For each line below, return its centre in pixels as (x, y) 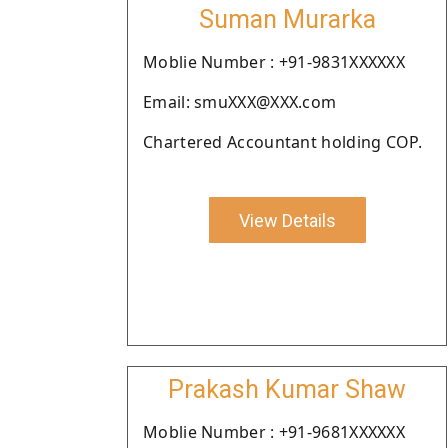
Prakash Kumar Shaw (287, 389)
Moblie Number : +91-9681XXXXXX (274, 432)
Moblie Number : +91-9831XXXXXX (274, 62)
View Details (287, 220)
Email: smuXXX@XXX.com (240, 102)
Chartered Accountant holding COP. (282, 142)
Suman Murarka (287, 19)
